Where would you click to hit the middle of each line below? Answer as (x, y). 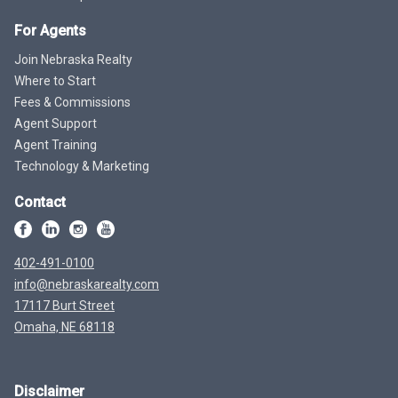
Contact (40, 202)
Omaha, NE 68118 (64, 326)
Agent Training (56, 144)
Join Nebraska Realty (73, 59)
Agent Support (56, 123)
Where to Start (55, 80)
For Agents (50, 30)
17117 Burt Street (64, 305)
